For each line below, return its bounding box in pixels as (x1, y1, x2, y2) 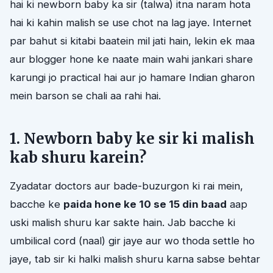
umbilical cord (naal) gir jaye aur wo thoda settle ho (10, 234, 255, 247)
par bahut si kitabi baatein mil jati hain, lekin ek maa (10, 34, 255, 47)
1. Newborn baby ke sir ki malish (10, 129, 255, 148)
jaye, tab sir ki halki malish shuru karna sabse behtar (10, 252, 260, 265)
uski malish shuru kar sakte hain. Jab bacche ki (10, 216, 235, 229)
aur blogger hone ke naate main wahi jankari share (10, 52, 253, 65)
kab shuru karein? (10, 147, 146, 167)
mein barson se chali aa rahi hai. (10, 89, 161, 102)
